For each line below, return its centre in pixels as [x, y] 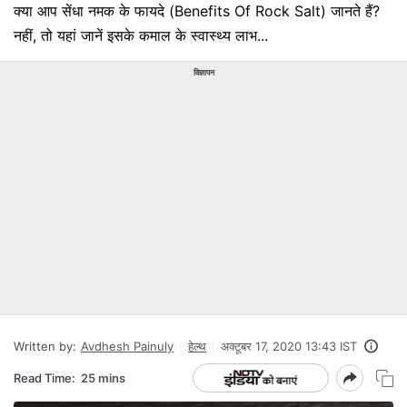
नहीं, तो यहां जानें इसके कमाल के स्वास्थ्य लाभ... [141, 35]
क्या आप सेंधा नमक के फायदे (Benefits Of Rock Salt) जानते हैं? [197, 11]
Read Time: [45, 377]
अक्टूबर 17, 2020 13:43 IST [289, 346]
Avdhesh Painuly [127, 346]
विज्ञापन [203, 72]
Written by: [45, 346]
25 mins [103, 377]
